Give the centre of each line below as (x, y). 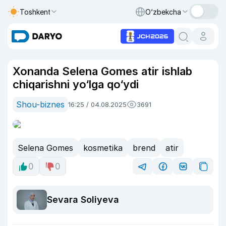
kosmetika (103, 148)
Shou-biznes (40, 104)
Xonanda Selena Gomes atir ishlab (102, 71)
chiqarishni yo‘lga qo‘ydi (76, 84)
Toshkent (35, 12)
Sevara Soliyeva (83, 200)
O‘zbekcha (163, 12)
